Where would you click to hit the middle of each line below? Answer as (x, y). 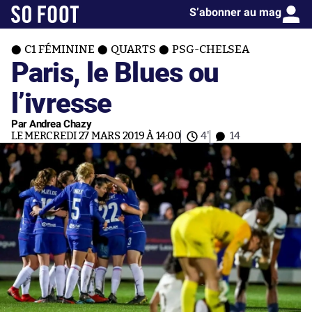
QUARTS (133, 49)
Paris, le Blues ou (115, 71)
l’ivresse (62, 102)
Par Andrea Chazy (52, 124)
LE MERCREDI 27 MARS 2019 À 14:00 (96, 136)
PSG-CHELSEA (211, 49)
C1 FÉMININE (60, 49)
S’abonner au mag (235, 12)
